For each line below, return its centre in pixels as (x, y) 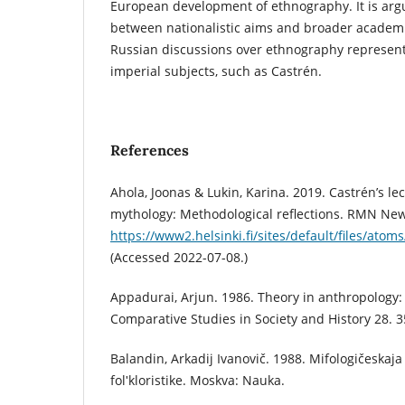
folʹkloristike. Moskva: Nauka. (198, 381)
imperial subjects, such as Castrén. (216, 71)
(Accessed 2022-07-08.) (179, 258)
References (150, 151)
